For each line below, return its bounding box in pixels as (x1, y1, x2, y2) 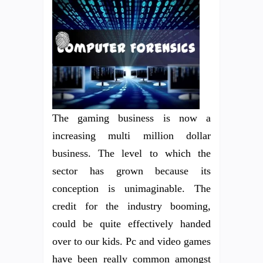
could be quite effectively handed (52, 218, 211, 230)
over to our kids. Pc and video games (52, 235, 211, 248)
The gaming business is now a (52, 112, 211, 124)
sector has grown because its (52, 165, 211, 177)
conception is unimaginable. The (52, 183, 211, 195)
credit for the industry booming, (52, 200, 211, 213)
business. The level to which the (52, 147, 211, 160)
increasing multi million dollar (52, 130, 211, 142)
